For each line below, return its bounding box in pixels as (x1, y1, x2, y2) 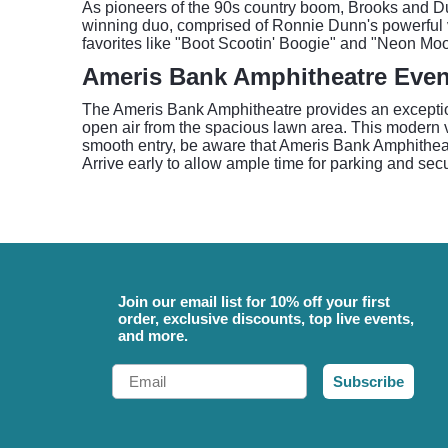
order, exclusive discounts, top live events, (118, 310, 414, 327)
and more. (118, 327, 188, 344)
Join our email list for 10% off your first (118, 293, 390, 310)
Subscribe (333, 373, 404, 390)
